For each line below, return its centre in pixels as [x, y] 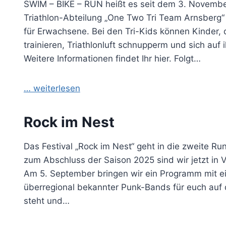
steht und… [46, 201]
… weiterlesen [52, 89]
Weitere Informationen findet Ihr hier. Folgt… [112, 59]
